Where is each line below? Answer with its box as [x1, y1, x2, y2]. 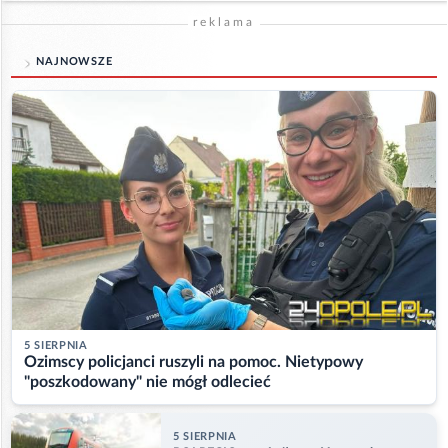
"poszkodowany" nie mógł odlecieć [24, 373, 271, 390]
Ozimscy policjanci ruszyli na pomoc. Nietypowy [24, 353, 363, 370]
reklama [193, 16, 255, 29]
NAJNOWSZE [36, 56, 113, 68]
